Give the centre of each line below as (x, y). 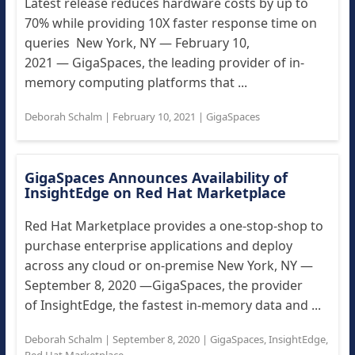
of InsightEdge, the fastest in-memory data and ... (172, 305)
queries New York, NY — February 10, (137, 43)
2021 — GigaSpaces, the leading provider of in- (164, 63)
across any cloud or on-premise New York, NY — (168, 265)
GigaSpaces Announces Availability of (156, 177)
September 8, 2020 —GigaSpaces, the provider (163, 285)
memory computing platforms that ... (136, 82)
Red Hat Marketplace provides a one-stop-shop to (174, 226)
